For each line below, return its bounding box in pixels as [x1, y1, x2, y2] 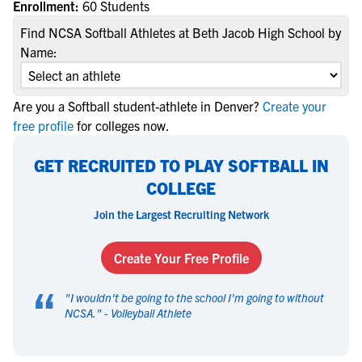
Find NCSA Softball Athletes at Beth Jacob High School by [20, 24, 341, 40]
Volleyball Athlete [111, 305, 192, 320]
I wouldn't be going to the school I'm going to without [70, 290, 324, 305]
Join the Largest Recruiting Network [93, 207, 269, 221]
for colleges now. [77, 117, 170, 133]
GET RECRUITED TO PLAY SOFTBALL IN [33, 155, 329, 175]
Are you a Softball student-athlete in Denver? [13, 98, 259, 114]
